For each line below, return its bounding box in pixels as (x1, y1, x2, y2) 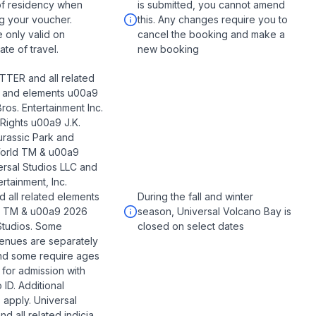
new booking (137, 43, 199, 55)
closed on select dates (137, 220, 244, 232)
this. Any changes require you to (137, 13, 288, 25)
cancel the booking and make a (137, 28, 285, 40)
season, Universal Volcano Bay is (137, 205, 291, 217)
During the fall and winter (137, 190, 253, 202)
